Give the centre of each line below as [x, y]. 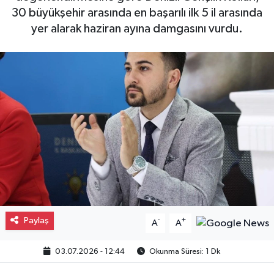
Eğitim [50, 84]
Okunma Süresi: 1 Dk [183, 251]
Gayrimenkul [65, 22]
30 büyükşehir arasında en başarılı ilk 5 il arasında [137, 13]
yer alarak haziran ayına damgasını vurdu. [137, 28]
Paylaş [36, 220]
